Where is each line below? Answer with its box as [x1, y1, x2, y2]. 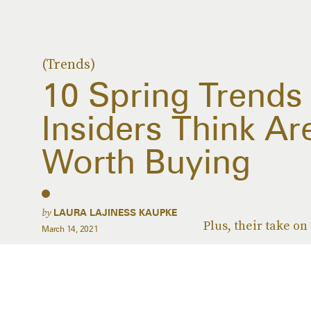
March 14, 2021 [42, 224, 99, 234]
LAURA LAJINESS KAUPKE [53, 207, 177, 218]
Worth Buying [42, 142, 251, 181]
